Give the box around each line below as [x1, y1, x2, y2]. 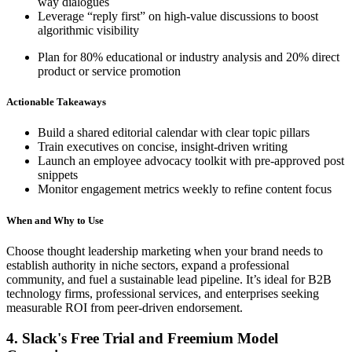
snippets [38, 168, 84, 182]
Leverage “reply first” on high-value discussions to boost [38, 9, 318, 24]
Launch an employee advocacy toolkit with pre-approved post [38, 154, 344, 168]
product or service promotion [38, 64, 181, 79]
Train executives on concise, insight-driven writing [38, 140, 294, 154]
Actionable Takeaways [6, 96, 106, 108]
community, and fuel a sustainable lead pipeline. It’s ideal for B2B [6, 272, 332, 286]
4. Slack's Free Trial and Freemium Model [6, 329, 278, 346]
